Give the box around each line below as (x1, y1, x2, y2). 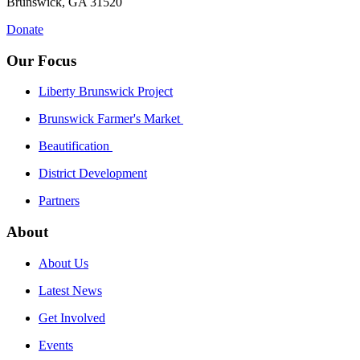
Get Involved (39, 310, 105, 325)
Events (39, 337, 73, 352)
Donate (6, 22, 43, 36)
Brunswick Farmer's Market (39, 112, 183, 126)
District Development (39, 166, 147, 181)
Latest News (39, 283, 102, 297)
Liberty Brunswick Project (39, 84, 173, 99)
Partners (39, 194, 80, 208)
